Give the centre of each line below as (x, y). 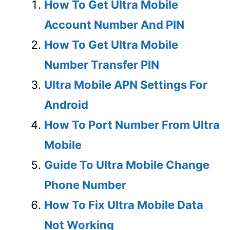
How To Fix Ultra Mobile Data (124, 205)
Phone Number (85, 185)
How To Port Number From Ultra (132, 124)
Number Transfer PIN (102, 64)
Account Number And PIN (114, 24)
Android (66, 104)
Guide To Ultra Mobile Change (127, 165)
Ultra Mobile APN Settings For (126, 84)
